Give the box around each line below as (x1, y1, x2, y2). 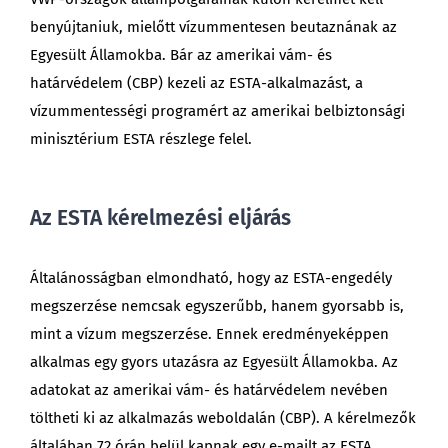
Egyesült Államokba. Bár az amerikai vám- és (29, 46, 332, 65)
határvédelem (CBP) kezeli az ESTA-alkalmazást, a (29, 74, 363, 93)
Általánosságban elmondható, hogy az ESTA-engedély (29, 269, 392, 288)
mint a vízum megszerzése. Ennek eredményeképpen (29, 325, 389, 344)
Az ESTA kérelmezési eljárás (29, 205, 291, 232)
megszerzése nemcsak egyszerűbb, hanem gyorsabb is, (29, 297, 404, 316)
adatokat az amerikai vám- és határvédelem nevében (29, 381, 388, 400)
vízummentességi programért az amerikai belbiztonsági (29, 102, 405, 121)
